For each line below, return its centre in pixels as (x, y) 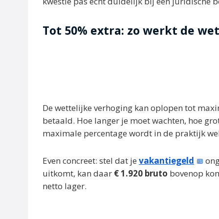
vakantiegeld (166, 160)
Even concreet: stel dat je (91, 160)
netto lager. (65, 186)
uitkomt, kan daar (78, 173)
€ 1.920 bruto (141, 173)
